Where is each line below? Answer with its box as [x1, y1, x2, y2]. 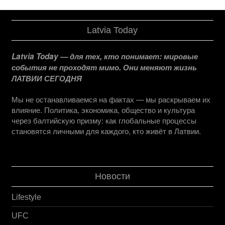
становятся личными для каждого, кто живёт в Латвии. [12, 125, 201, 137]
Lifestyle [12, 193, 42, 202]
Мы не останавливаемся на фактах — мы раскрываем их [12, 93, 211, 105]
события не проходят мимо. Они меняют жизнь [12, 62, 197, 73]
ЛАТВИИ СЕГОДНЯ [12, 73, 82, 84]
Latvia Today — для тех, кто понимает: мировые [12, 51, 198, 62]
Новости [94, 171, 130, 182]
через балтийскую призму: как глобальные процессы [12, 115, 197, 126]
